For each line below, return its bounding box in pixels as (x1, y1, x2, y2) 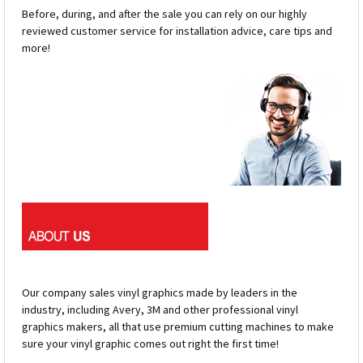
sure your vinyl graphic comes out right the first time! (22, 336, 279, 352)
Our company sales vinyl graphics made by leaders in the (22, 285, 297, 301)
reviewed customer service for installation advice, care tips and (22, 23, 332, 39)
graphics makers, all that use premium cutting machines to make (22, 319, 334, 335)
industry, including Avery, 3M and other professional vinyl (22, 302, 298, 318)
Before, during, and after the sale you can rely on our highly (22, 6, 307, 22)
